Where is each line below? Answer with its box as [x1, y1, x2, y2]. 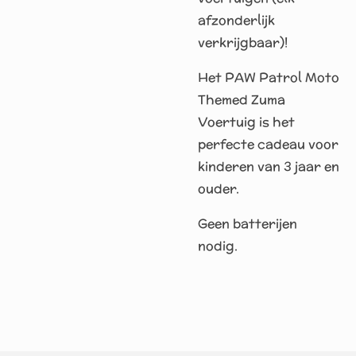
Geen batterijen [198, 215, 297, 233]
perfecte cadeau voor [198, 135, 339, 153]
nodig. [198, 237, 241, 255]
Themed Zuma [198, 91, 285, 109]
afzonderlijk [198, 11, 275, 29]
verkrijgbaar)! [198, 33, 288, 52]
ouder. [198, 180, 239, 198]
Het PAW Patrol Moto [198, 68, 339, 87]
